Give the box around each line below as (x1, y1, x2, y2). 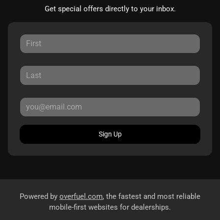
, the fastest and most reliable (103, 192, 200, 201)
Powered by (20, 192, 59, 201)
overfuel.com (59, 192, 103, 201)
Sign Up (98, 130, 122, 138)
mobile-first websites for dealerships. (49, 203, 171, 212)
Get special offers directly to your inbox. (44, 4, 176, 13)
